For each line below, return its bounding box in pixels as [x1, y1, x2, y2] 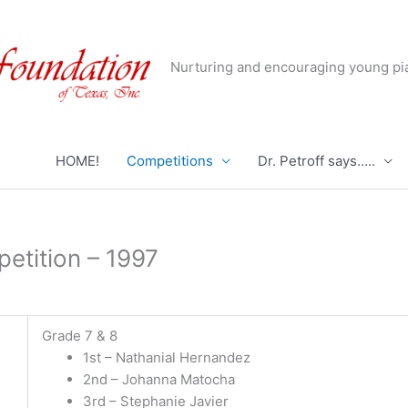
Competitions [127, 152, 213, 169]
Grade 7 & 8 [42, 326, 117, 344]
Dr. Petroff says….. [258, 152, 375, 169]
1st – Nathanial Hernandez [83, 348, 250, 366]
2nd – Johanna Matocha [83, 370, 235, 388]
